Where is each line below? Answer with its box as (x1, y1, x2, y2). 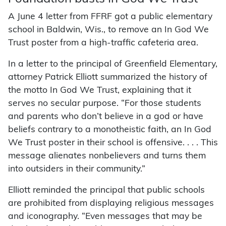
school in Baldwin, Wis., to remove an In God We (8, 26, 209, 35)
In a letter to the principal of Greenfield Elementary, (8, 60, 217, 69)
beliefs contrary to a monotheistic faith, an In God (8, 126, 211, 135)
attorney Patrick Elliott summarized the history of (8, 73, 207, 82)
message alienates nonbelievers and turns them (8, 152, 206, 161)
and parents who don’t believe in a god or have (8, 112, 203, 122)
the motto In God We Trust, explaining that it (8, 86, 191, 95)
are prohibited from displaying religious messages (8, 199, 214, 208)
